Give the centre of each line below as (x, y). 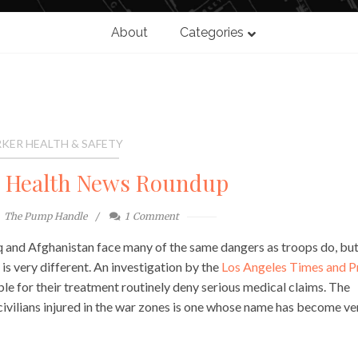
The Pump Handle (46, 217)
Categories (211, 33)
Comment (156, 217)
